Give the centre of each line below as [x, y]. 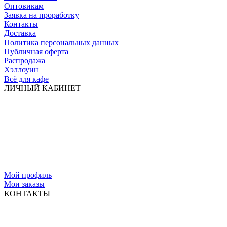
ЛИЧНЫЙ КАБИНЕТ [42, 88]
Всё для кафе [26, 79]
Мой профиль [28, 175]
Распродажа [25, 60]
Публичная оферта [36, 51]
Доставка [20, 33]
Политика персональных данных [61, 42]
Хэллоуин [21, 69]
